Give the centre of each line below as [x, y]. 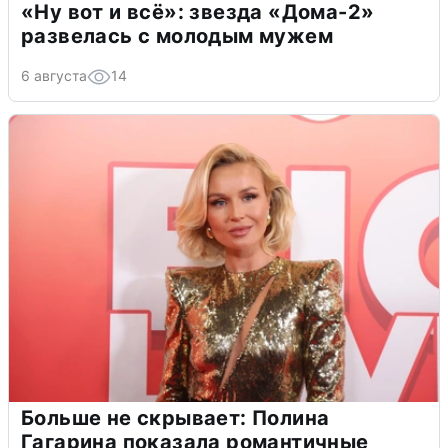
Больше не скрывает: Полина [175, 418]
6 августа [54, 76]
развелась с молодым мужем [177, 36]
